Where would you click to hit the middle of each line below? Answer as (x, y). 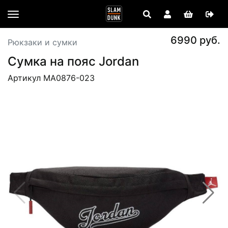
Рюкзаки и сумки (42, 42)
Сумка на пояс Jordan (73, 61)
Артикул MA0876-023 (51, 78)
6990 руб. (195, 40)
